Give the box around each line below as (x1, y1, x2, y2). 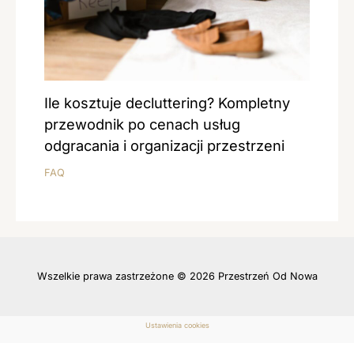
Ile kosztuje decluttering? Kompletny (44, 93, 291, 111)
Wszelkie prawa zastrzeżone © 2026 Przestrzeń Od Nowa (36, 270, 318, 282)
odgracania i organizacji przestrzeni (44, 136, 285, 154)
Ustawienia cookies (145, 321, 209, 330)
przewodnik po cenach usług (44, 115, 241, 133)
